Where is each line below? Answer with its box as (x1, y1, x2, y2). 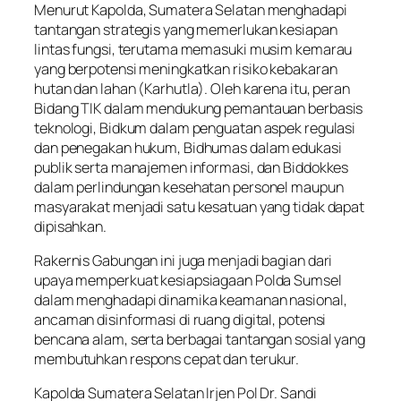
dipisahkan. (34, 216, 107, 236)
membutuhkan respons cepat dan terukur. (34, 349, 300, 370)
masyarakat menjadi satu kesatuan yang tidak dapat (34, 196, 365, 217)
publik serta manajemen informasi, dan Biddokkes (34, 157, 349, 177)
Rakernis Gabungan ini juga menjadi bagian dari (34, 251, 333, 271)
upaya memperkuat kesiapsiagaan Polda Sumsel (34, 270, 342, 291)
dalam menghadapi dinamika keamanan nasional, (34, 290, 347, 311)
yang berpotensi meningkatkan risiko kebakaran (34, 58, 337, 79)
